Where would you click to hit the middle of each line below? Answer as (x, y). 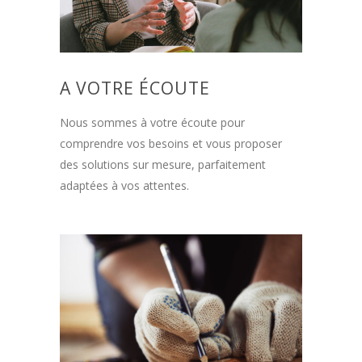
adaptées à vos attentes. (124, 186)
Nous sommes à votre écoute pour (152, 123)
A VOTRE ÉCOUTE (135, 88)
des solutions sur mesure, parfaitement (163, 165)
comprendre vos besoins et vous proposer (171, 144)
